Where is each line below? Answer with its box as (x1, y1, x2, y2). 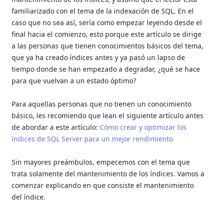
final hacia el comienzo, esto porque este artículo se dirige (12, 30, 201, 39)
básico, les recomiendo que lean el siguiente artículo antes (12, 111, 203, 121)
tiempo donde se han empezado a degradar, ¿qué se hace (12, 64, 200, 74)
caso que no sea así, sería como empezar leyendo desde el (12, 18, 202, 28)
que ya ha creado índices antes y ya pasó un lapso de (12, 53, 185, 62)
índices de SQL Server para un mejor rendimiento (12, 134, 173, 144)
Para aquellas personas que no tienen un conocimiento (12, 99, 191, 109)
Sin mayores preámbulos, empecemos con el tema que (12, 157, 190, 167)
